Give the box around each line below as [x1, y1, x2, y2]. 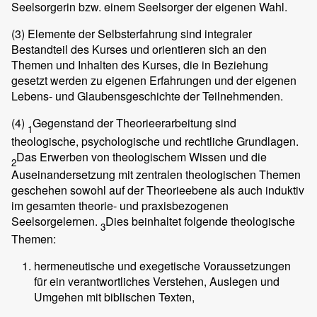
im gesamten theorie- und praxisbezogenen [11, 197, 229, 214]
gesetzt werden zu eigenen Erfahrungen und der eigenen [11, 72, 296, 89]
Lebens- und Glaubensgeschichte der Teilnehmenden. [11, 88, 283, 105]
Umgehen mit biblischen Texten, [34, 288, 195, 305]
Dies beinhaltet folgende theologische [105, 212, 295, 229]
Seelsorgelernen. [11, 212, 100, 229]
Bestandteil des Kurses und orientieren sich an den [11, 41, 267, 58]
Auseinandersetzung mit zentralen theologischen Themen [11, 166, 301, 183]
